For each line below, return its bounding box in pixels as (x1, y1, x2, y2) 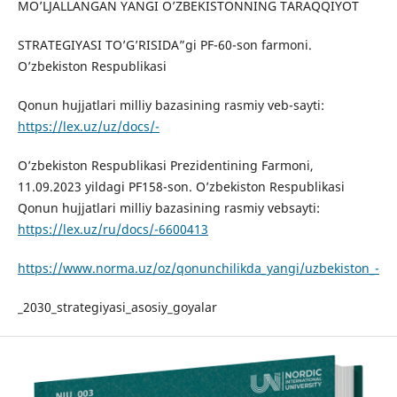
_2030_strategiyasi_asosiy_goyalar (17, 299, 217, 316)
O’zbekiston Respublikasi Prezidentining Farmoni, (17, 157, 314, 175)
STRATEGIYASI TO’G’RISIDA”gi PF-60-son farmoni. (17, 36, 312, 54)
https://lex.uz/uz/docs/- (17, 118, 160, 136)
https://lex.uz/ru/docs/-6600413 (17, 221, 208, 238)
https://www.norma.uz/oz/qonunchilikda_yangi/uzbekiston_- (17, 260, 379, 277)
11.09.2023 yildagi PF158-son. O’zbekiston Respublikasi (17, 178, 345, 196)
